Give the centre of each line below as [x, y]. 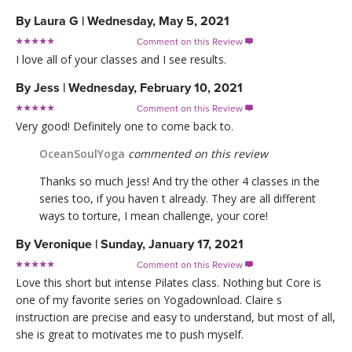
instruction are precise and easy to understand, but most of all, [176, 317]
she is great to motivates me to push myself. [130, 334]
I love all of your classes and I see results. [121, 59]
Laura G [56, 21]
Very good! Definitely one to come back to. [125, 126]
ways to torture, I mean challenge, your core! [154, 215]
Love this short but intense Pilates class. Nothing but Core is [169, 282]
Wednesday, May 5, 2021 [158, 21]
